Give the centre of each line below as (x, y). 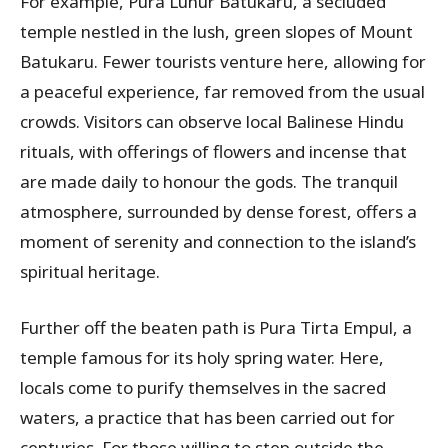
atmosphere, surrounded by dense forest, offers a (218, 212)
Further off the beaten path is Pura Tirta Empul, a (216, 328)
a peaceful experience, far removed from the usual (222, 92)
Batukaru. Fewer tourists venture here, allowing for (223, 62)
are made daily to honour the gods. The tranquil (209, 182)
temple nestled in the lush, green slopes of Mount (216, 32)
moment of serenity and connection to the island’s (218, 242)
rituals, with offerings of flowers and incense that (213, 152)
